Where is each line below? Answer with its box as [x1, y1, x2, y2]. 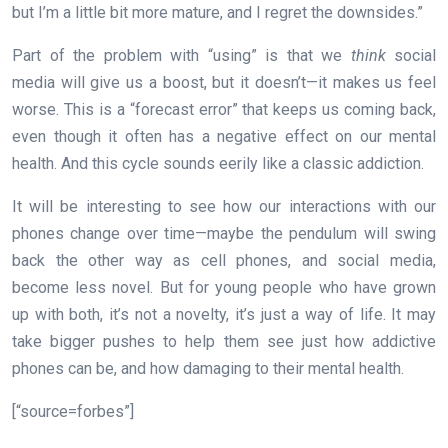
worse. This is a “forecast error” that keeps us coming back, [12, 99, 436, 119]
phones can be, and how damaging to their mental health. [12, 358, 404, 378]
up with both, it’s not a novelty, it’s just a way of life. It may [12, 304, 436, 324]
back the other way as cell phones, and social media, [12, 250, 436, 270]
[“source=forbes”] [12, 401, 134, 421]
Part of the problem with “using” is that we [12, 45, 351, 65]
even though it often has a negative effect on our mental [12, 126, 436, 146]
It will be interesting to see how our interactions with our [12, 196, 436, 216]
